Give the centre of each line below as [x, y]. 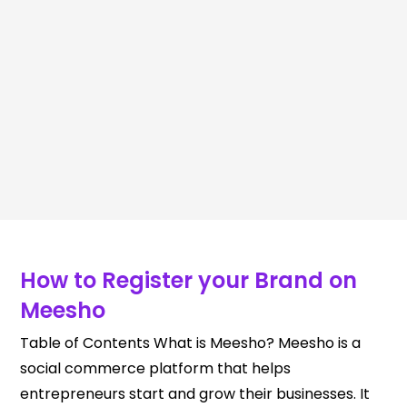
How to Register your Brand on [189, 280]
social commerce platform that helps [156, 368]
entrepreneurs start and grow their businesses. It [195, 394]
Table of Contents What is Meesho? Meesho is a [191, 343]
